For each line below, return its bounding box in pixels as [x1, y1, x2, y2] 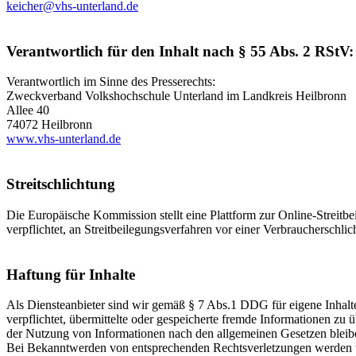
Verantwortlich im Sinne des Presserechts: [6, 75, 215, 89]
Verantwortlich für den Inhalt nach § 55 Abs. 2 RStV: [6, 42, 354, 60]
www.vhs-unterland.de [6, 132, 121, 146]
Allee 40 [6, 103, 49, 118]
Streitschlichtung [6, 176, 115, 193]
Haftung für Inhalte [6, 265, 135, 283]
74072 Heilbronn [6, 118, 92, 132]
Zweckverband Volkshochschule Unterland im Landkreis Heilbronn [6, 89, 346, 103]
